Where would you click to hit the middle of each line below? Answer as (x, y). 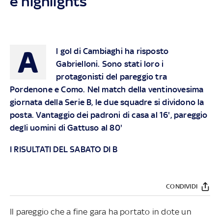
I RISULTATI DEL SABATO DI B (64, 149)
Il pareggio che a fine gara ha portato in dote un (101, 211)
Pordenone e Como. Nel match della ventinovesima (107, 89)
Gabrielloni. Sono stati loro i (110, 64)
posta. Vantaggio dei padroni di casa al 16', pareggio (109, 115)
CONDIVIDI (182, 187)
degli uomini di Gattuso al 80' (66, 127)
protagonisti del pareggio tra (111, 76)
